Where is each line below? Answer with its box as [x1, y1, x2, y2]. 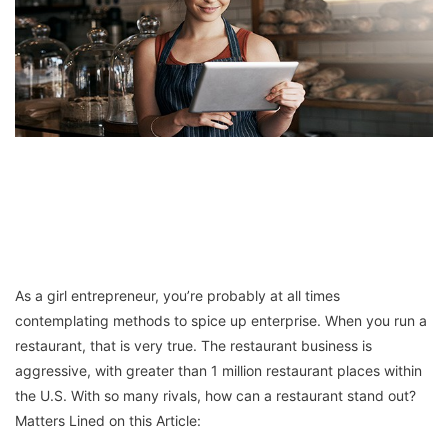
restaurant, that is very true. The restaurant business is [15, 336, 372, 354]
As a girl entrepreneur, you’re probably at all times [15, 286, 340, 304]
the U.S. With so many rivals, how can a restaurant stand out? [15, 386, 416, 404]
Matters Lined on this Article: [15, 411, 201, 429]
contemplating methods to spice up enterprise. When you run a [15, 311, 427, 329]
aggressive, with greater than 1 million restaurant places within [15, 361, 422, 379]
